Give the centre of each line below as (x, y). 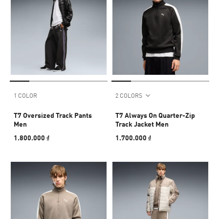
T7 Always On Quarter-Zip (155, 115)
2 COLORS (129, 95)
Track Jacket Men (142, 124)
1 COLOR (25, 95)
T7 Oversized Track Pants (53, 115)
